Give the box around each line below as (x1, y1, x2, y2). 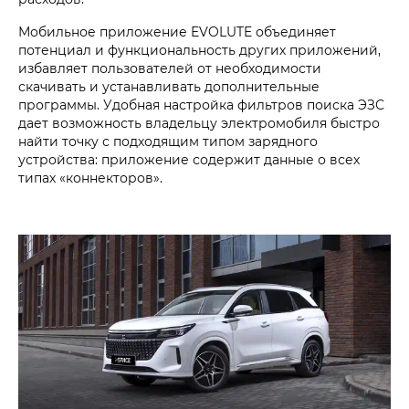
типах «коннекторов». (18, 169, 163, 187)
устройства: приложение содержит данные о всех (18, 151, 360, 169)
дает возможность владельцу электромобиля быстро (18, 114, 380, 132)
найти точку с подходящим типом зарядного (18, 132, 318, 151)
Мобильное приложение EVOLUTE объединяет (18, 23, 336, 41)
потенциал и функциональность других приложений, (18, 41, 381, 59)
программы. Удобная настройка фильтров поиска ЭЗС (18, 96, 384, 114)
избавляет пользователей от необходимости (18, 59, 321, 78)
